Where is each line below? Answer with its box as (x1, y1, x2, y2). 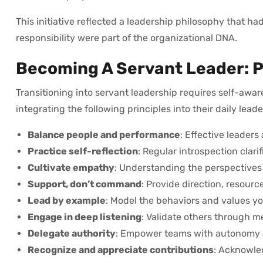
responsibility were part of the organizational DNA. (16, 32, 237, 43)
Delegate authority (28, 227, 116, 239)
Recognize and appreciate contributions (28, 244, 214, 255)
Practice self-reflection (28, 145, 138, 157)
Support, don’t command (28, 178, 141, 190)
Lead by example (28, 194, 106, 206)
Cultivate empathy (28, 161, 114, 173)
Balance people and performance (28, 129, 180, 140)
